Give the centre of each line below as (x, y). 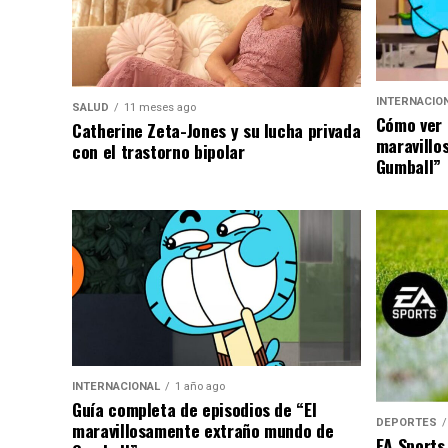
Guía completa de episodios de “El (194, 408)
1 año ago (200, 386)
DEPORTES (406, 423)
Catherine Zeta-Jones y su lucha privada (216, 130)
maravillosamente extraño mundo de (203, 429)
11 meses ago (160, 108)
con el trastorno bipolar (158, 151)
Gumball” (408, 165)
